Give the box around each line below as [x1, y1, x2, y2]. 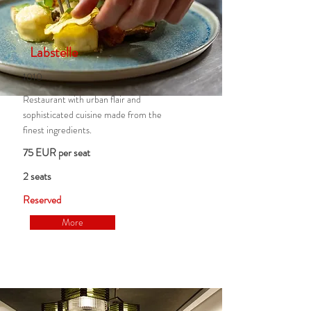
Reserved [22, 192, 61, 208]
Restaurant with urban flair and [22, 92, 141, 106]
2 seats [22, 169, 51, 184]
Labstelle [29, 42, 78, 62]
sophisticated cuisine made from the [22, 108, 162, 121]
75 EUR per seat [22, 145, 90, 160]
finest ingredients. [22, 123, 92, 137]
